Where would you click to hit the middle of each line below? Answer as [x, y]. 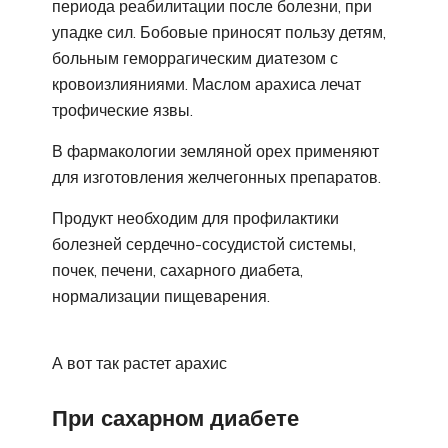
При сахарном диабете [175, 417]
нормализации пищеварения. [161, 295]
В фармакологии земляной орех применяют [215, 150]
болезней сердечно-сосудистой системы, [204, 243]
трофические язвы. [122, 109]
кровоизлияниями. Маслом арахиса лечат [206, 83]
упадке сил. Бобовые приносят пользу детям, [219, 31]
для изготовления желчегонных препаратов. [216, 176]
